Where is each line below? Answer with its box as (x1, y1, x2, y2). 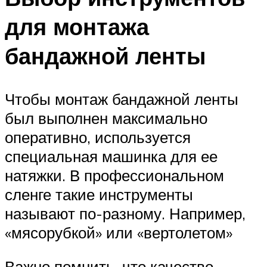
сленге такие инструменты (5, 184, 193, 204)
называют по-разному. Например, (5, 203, 246, 223)
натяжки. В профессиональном (5, 165, 224, 185)
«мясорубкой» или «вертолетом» (5, 222, 232, 242)
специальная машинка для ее (5, 146, 218, 166)
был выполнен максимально (5, 108, 207, 128)
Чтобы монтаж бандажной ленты (5, 89, 238, 108)
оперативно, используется (5, 127, 191, 147)
